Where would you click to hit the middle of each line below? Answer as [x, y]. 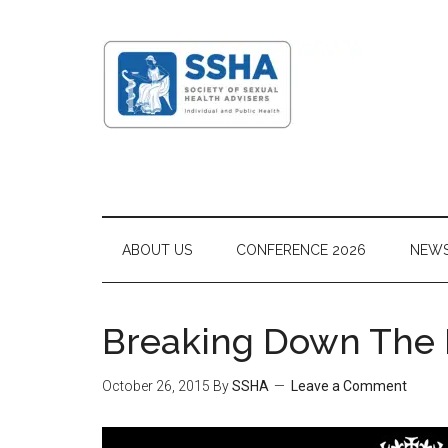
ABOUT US [157, 250]
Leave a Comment [349, 386]
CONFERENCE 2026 [301, 250]
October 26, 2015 [156, 386]
